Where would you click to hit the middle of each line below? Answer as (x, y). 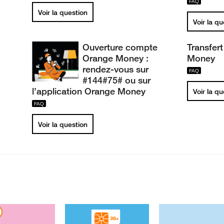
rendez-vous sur (116, 69)
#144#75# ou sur (117, 80)
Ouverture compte (120, 47)
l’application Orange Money (89, 91)
